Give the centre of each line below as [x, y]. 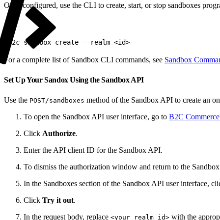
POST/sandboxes [57, 100]
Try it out [58, 200]
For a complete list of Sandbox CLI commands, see [84, 59]
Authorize [59, 133]
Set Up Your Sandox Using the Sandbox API [75, 80]
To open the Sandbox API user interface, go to [96, 116]
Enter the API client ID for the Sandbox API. [93, 150]
